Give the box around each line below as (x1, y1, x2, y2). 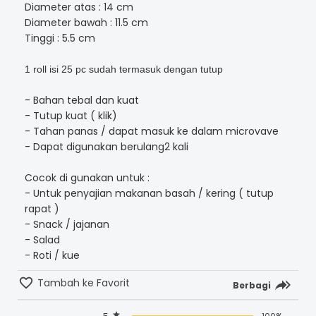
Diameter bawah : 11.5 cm (24, 15, 148, 30)
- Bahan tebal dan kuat (24, 92, 139, 107)
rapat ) (24, 201, 59, 216)
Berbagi (233, 279, 271, 291)
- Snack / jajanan (24, 217, 109, 231)
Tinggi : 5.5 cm (24, 30, 95, 45)
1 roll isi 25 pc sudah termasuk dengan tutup (24, 63, 223, 75)
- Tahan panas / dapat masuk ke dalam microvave (24, 123, 279, 138)
